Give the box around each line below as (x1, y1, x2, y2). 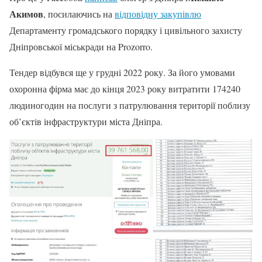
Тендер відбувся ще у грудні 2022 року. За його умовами (9, 65, 235, 78)
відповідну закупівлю (115, 7, 201, 20)
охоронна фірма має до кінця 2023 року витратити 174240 (9, 82, 240, 95)
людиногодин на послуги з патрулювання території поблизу (9, 98, 250, 111)
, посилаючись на (43, 7, 115, 20)
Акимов (9, 6, 43, 20)
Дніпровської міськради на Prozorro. (9, 40, 153, 53)
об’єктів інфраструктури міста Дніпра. (9, 115, 163, 127)
